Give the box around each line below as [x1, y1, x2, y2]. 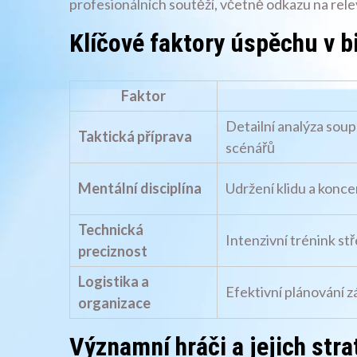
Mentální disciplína [78, 179, 202, 198]
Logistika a [78, 273, 149, 291]
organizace [78, 294, 151, 312]
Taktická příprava [78, 127, 192, 146]
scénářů [226, 139, 275, 157]
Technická [78, 221, 143, 239]
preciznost [78, 242, 147, 261]
